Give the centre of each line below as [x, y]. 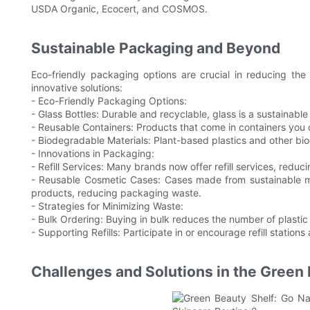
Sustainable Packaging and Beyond [156, 48]
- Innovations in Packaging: [93, 154]
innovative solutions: [77, 88]
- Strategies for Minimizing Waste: [107, 206]
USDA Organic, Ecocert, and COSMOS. [119, 9]
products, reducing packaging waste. [116, 193]
